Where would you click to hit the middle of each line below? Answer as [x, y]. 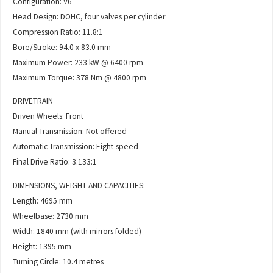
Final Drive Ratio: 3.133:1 [55, 162]
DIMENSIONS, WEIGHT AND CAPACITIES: [79, 185]
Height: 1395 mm [42, 246]
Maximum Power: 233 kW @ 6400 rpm [78, 62]
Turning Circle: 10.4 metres [58, 261]
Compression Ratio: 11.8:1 [58, 32]
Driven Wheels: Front [48, 116]
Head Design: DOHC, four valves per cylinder [89, 16]
